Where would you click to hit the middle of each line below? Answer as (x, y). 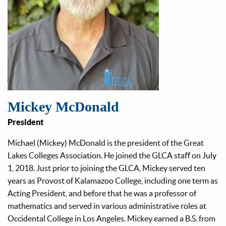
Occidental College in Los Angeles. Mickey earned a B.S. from (111, 218)
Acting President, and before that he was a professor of (102, 193)
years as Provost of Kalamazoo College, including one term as (113, 180)
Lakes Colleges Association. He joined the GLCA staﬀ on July (112, 155)
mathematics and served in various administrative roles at (107, 206)
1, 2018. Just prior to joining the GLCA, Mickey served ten (106, 168)
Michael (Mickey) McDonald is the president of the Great (106, 143)
